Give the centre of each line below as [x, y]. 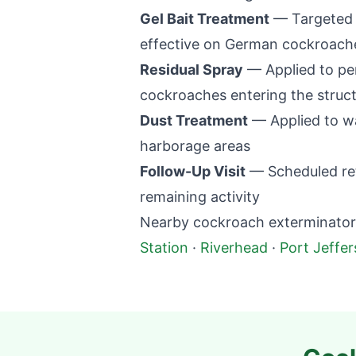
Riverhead [234, 248]
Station [164, 248]
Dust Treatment [194, 120]
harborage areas [195, 146]
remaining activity [200, 197]
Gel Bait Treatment [205, 19]
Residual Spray [192, 70]
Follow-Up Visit [193, 171]
